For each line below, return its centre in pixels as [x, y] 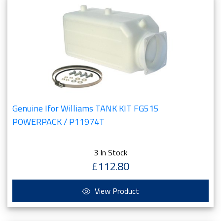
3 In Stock [110, 152]
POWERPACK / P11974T [58, 122]
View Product [116, 191]
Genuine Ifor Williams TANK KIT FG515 [86, 108]
